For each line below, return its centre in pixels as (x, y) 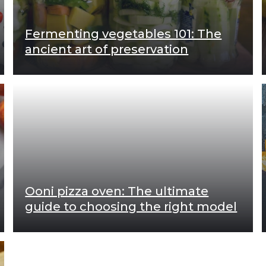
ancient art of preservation (107, 49)
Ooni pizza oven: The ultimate (117, 191)
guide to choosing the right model (131, 206)
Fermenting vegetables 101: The (123, 34)
